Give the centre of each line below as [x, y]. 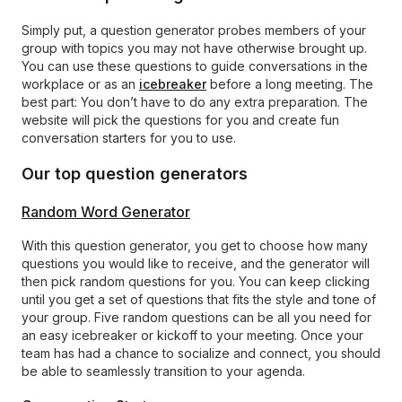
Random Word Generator [106, 212]
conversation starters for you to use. [129, 138]
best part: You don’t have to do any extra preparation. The [195, 102]
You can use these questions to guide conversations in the [195, 66]
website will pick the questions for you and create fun [180, 120]
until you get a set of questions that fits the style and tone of [199, 299]
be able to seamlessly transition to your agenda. [163, 371]
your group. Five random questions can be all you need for [197, 317]
